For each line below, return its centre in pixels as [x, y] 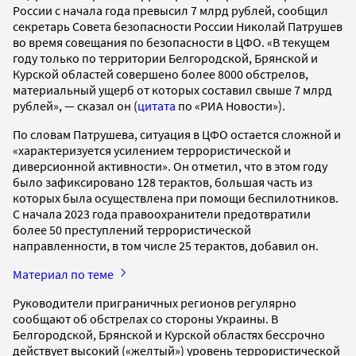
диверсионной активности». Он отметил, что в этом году [170, 166]
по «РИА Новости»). [232, 105]
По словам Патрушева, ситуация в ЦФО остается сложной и [177, 134]
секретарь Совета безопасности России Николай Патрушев [178, 26]
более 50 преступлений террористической [132, 229]
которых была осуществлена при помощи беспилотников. [176, 197]
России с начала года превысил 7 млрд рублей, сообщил [170, 10]
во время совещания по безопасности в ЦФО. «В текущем [171, 42]
